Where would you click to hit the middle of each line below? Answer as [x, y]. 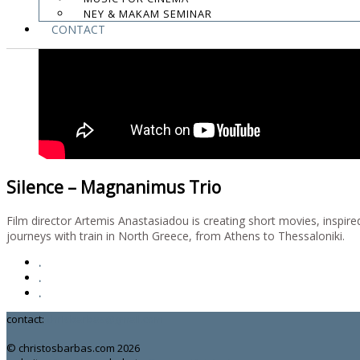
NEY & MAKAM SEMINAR [147, 13]
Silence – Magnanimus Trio [114, 188]
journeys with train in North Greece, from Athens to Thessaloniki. [176, 235]
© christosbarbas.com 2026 [73, 348]
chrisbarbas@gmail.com [105, 319]
